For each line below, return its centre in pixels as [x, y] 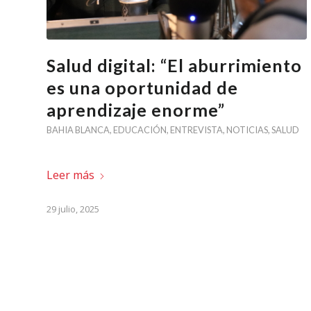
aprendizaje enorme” [136, 110]
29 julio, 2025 [73, 209]
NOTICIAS [247, 130]
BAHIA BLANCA [78, 130]
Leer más [70, 175]
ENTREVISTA [196, 130]
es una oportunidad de [142, 88]
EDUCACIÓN [140, 130]
